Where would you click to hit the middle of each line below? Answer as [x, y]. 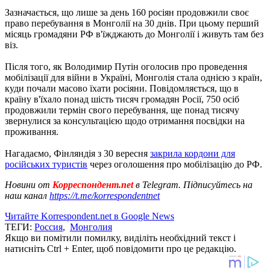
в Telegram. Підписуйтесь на [194, 184]
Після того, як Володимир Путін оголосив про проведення [126, 66]
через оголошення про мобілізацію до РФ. [176, 164]
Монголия [91, 227]
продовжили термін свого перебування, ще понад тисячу [122, 110]
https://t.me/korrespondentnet [105, 195]
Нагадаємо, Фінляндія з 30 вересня [77, 153]
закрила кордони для [193, 153]
